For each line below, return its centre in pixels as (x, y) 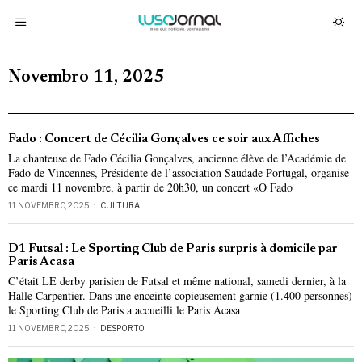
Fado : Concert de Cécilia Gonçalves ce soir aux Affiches (164, 139)
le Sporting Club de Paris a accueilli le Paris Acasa (124, 310)
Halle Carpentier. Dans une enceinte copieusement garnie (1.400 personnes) (180, 295)
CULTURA (120, 205)
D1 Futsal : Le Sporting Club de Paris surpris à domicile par (173, 249)
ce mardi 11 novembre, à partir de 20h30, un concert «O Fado (150, 187)
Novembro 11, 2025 (86, 78)
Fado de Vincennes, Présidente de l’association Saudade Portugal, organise (179, 173)
